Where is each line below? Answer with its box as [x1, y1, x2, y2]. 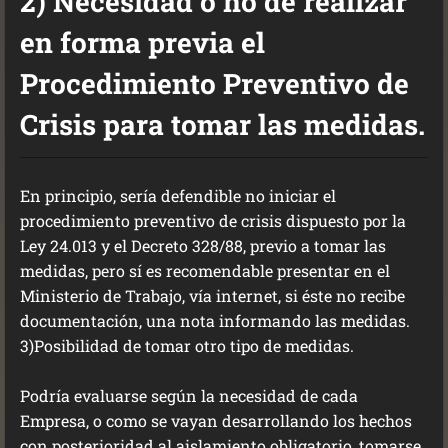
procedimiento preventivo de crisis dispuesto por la [20, 210, 406, 231]
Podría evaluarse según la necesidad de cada [20, 385, 358, 406]
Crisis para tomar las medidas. [20, 106, 425, 143]
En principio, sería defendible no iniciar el [20, 185, 336, 206]
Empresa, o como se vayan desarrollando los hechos [20, 410, 412, 431]
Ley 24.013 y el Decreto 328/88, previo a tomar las [20, 235, 386, 256]
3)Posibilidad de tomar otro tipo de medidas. [20, 335, 354, 356]
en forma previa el [20, 24, 265, 61]
